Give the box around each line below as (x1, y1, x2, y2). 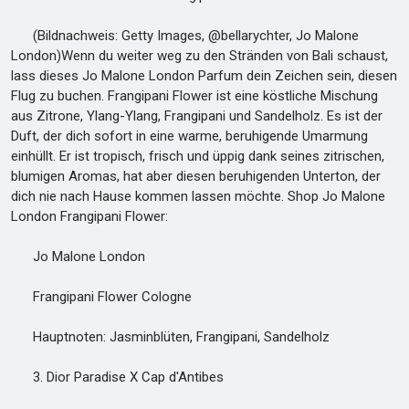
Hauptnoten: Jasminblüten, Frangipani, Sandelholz (11, 329, 330, 345)
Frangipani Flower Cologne (11, 288, 192, 305)
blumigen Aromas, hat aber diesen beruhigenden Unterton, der (11, 168, 381, 184)
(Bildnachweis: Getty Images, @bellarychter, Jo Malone (11, 27, 359, 44)
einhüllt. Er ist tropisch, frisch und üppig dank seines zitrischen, (11, 148, 384, 164)
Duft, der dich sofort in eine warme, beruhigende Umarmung (11, 128, 368, 144)
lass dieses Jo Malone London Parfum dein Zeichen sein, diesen (11, 68, 397, 84)
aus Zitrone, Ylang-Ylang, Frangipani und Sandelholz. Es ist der (11, 108, 383, 124)
